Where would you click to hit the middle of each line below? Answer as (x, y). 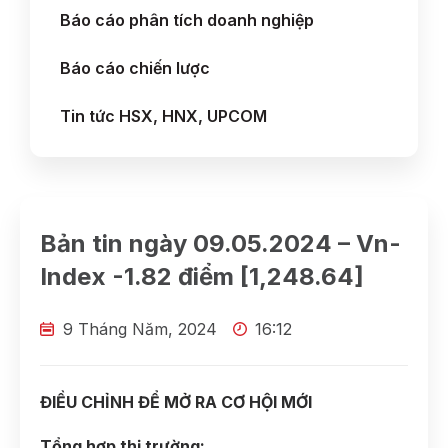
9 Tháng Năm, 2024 (139, 329)
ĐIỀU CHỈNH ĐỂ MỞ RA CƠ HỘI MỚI (176, 402)
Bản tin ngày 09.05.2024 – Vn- (220, 243)
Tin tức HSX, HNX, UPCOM (163, 116)
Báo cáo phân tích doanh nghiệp (187, 20)
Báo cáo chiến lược (135, 68)
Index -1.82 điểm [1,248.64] (202, 276)
